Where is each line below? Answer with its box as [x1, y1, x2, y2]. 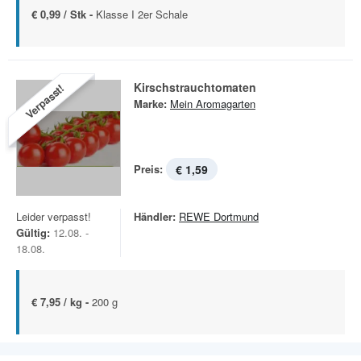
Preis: [134, 161, 163, 176]
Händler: [134, 209, 176, 224]
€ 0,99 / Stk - [31, 6, 96, 22]
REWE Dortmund [179, 209, 259, 224]
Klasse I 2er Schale [96, 6, 188, 22]
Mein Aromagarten [170, 96, 255, 111]
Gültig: [16, 225, 50, 240]
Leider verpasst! [16, 209, 91, 224]
